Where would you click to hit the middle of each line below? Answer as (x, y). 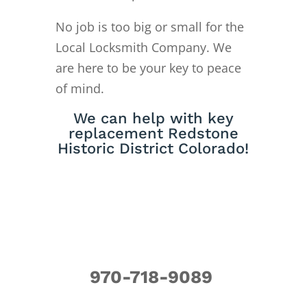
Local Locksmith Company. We (143, 48)
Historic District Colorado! (153, 149)
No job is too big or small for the (149, 27)
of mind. (79, 89)
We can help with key (153, 119)
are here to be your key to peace (148, 68)
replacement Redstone (153, 134)
